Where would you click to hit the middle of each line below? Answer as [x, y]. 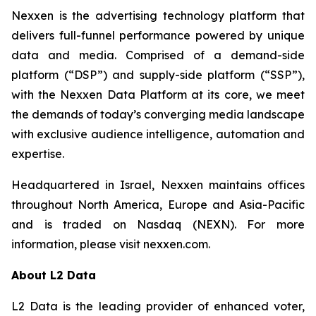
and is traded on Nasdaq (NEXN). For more [158, 225]
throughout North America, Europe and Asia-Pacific [158, 205]
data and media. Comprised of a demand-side [158, 55]
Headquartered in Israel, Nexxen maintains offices [158, 185]
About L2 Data [54, 275]
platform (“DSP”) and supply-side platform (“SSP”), [158, 75]
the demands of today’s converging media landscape [158, 115]
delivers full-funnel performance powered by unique [158, 36]
